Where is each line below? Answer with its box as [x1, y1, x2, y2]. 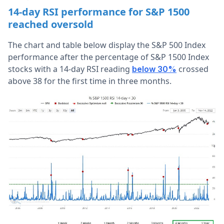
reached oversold [8, 17, 93, 31]
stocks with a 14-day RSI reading [8, 63, 132, 74]
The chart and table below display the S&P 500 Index [8, 39, 205, 50]
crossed [176, 63, 208, 74]
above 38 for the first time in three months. [8, 75, 171, 86]
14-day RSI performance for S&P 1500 [8, 5, 189, 18]
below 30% [132, 64, 176, 74]
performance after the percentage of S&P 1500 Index [8, 51, 209, 62]
